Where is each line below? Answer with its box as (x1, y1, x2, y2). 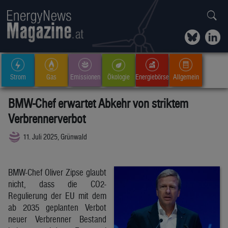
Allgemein (173, 72, 199, 81)
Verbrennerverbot (8, 111, 85, 126)
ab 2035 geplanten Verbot (8, 202, 106, 213)
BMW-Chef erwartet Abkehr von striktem (8, 96, 188, 110)
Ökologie (107, 72, 130, 81)
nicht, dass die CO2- (8, 178, 106, 189)
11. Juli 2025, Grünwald (23, 132, 87, 141)
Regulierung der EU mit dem (8, 190, 106, 201)
